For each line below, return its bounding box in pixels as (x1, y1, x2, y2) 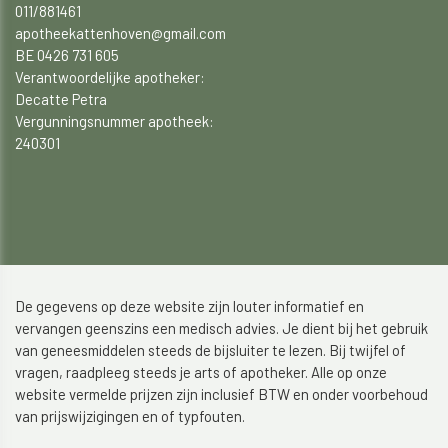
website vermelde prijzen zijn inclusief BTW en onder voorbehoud (15, 384, 428, 403)
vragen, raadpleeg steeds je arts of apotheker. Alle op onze (15, 362, 387, 381)
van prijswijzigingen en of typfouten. (15, 406, 245, 425)
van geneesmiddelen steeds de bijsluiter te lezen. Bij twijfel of (15, 340, 406, 359)
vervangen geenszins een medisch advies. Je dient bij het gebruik (15, 318, 428, 337)
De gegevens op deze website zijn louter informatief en (15, 296, 364, 315)
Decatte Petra (15, 89, 107, 108)
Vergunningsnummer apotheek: (15, 111, 214, 130)
